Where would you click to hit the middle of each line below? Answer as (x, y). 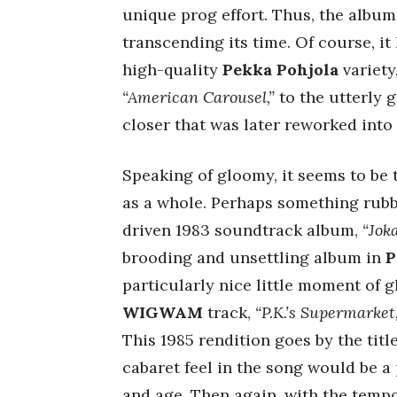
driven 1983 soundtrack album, (242, 230)
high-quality (172, 70)
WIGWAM (163, 312)
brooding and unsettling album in (254, 257)
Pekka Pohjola (280, 70)
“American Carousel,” (198, 97)
